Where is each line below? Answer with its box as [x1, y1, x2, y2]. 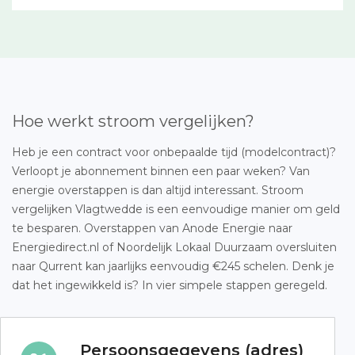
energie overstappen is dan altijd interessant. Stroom [12, 183, 303, 197]
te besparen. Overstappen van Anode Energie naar [12, 221, 292, 235]
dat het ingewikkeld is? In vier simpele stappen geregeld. [12, 278, 327, 292]
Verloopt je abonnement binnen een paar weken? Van [12, 164, 310, 178]
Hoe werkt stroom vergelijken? [12, 112, 254, 131]
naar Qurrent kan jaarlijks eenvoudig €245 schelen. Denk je [12, 259, 334, 273]
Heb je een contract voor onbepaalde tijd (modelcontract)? [12, 145, 336, 159]
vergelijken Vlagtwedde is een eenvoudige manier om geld [12, 202, 340, 216]
